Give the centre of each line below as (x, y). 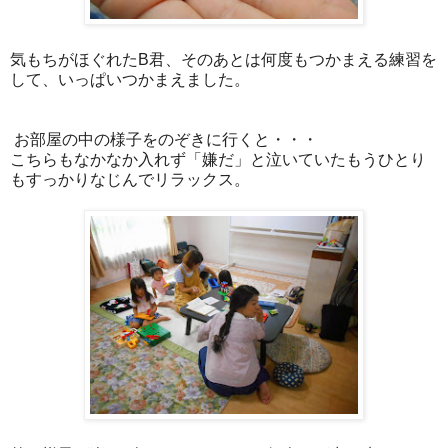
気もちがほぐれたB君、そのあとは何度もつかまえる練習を (223, 59)
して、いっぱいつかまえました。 (130, 79)
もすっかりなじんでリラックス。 (130, 179)
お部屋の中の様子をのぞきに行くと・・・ (164, 139)
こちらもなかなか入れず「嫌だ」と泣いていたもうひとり (218, 159)
